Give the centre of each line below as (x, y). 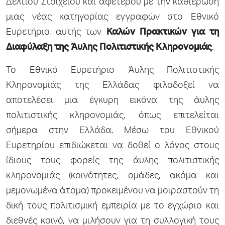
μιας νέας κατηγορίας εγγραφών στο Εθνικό (113, 17)
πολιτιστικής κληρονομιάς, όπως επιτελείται (113, 116)
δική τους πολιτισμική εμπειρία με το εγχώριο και (113, 206)
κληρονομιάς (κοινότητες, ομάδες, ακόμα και (113, 176)
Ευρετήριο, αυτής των (56, 32)
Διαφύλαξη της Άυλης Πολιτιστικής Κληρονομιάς (109, 47)
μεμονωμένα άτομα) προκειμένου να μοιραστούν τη (113, 191)
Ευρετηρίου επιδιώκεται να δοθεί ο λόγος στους (113, 146)
